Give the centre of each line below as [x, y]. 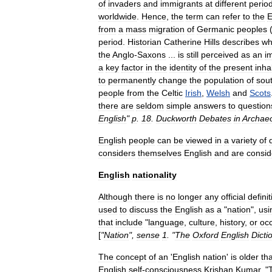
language [166, 222]
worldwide [117, 16]
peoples [252, 29]
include [129, 222]
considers [117, 153]
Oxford [206, 235]
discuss [144, 209]
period [110, 42]
